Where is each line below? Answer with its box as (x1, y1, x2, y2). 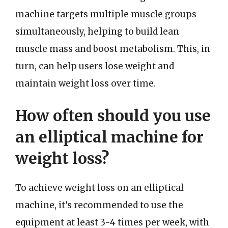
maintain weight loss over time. (15, 77, 156, 89)
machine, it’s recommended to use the (15, 199, 183, 211)
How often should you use (15, 106, 211, 125)
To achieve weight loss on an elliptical (15, 182, 184, 193)
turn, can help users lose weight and (15, 60, 174, 72)
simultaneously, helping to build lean (15, 25, 179, 37)
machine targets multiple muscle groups (15, 8, 196, 20)
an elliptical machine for (15, 127, 204, 147)
